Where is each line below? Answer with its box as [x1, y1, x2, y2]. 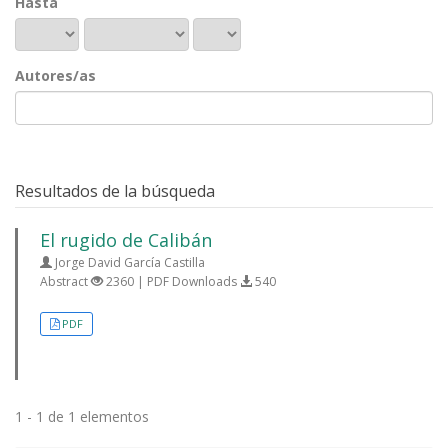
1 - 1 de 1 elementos [15, 407, 149, 426]
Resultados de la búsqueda [15, 180, 215, 202]
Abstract [40, 273, 91, 290]
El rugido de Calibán [40, 228, 212, 252]
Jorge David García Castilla [52, 254, 205, 271]
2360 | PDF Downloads [103, 273, 240, 290]
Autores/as [15, 66, 96, 85]
